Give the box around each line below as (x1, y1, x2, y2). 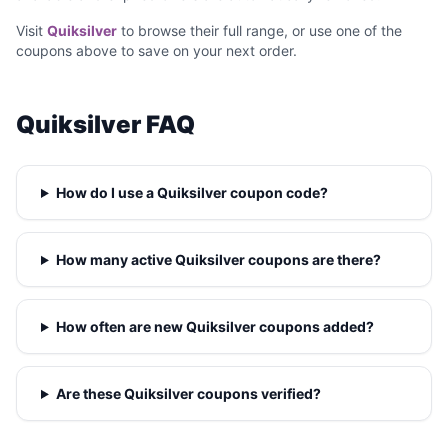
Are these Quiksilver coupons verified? (55, 385, 321, 402)
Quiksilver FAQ (16, 110, 195, 139)
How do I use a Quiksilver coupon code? (55, 184, 328, 201)
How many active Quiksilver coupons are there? (55, 251, 381, 268)
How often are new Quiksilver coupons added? (55, 318, 374, 335)
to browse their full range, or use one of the (117, 22, 402, 39)
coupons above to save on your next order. (16, 42, 297, 59)
